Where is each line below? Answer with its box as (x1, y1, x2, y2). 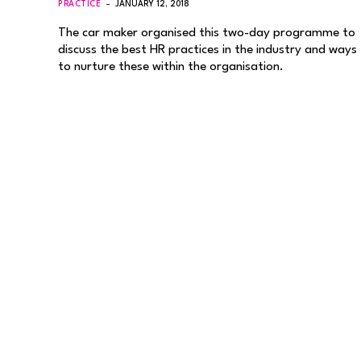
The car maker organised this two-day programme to (58, 26, 355, 39)
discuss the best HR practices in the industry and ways (58, 43, 357, 56)
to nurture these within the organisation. (58, 60, 284, 73)
